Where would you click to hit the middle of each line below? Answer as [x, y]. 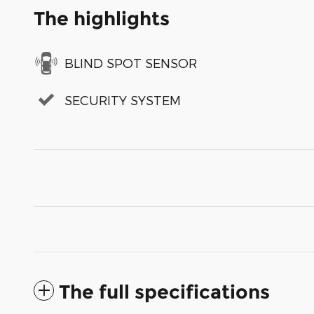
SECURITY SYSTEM [123, 100]
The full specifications [164, 292]
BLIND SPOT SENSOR [131, 62]
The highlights [102, 19]
